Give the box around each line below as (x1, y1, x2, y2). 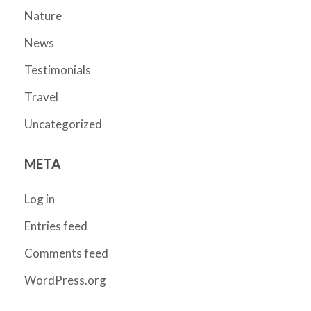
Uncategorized (24, 116, 102, 131)
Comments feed (24, 245, 108, 260)
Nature (24, 8, 62, 23)
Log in (24, 191, 55, 206)
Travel (24, 89, 58, 104)
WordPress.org (24, 272, 106, 287)
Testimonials (24, 62, 91, 77)
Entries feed (24, 218, 87, 233)
